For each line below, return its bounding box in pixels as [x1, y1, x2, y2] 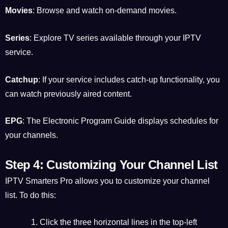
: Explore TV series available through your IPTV [30, 34, 201, 43]
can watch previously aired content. [5, 89, 132, 98]
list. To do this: [5, 190, 56, 199]
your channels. [5, 131, 58, 140]
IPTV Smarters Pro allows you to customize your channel [5, 176, 210, 185]
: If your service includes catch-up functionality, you [38, 75, 220, 84]
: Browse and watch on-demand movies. [33, 6, 177, 15]
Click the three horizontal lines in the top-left [40, 218, 197, 227]
